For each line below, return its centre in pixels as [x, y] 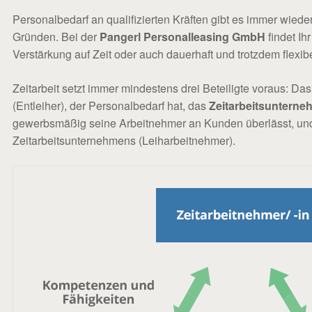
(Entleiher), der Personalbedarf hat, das [109, 106]
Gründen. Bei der [55, 37]
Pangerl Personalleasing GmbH [182, 37]
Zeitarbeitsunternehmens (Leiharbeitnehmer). [124, 140]
